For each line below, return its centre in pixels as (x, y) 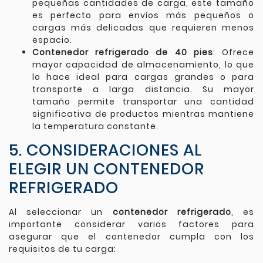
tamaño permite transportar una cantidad (143, 102)
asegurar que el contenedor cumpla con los (131, 237)
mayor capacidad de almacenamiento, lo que (143, 65)
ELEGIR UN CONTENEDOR (107, 169)
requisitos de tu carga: (63, 249)
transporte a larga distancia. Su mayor (143, 90)
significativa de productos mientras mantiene (143, 114)
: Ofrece (234, 53)
